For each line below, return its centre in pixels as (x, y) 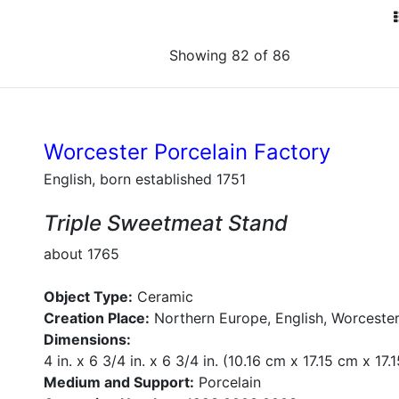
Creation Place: (97, 318)
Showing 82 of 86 (230, 55)
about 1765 (81, 254)
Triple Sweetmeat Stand (166, 223)
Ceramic (163, 297)
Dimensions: (87, 339)
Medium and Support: (119, 382)
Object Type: (88, 297)
